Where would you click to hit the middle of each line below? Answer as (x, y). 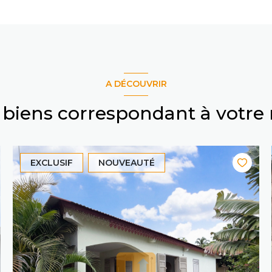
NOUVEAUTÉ (127, 162)
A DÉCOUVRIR (136, 84)
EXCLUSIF (52, 162)
